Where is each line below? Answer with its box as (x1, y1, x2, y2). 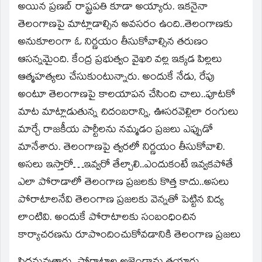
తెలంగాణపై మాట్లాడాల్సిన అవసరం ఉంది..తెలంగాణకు (18, 16, 233, 34)
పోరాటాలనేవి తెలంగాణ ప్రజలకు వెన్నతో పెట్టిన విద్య (18, 192, 224, 209)
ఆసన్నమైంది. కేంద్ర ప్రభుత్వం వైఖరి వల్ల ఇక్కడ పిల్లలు (18, 51, 222, 69)
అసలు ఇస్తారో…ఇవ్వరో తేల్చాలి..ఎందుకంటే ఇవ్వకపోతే (18, 157, 233, 174)
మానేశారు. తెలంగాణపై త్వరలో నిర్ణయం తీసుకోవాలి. (18, 139, 225, 157)
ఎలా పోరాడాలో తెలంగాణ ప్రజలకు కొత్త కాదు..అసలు (18, 174, 229, 192)
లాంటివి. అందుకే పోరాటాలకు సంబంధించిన (18, 209, 196, 227)
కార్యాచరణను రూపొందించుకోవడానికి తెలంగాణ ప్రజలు (18, 227, 241, 244)
